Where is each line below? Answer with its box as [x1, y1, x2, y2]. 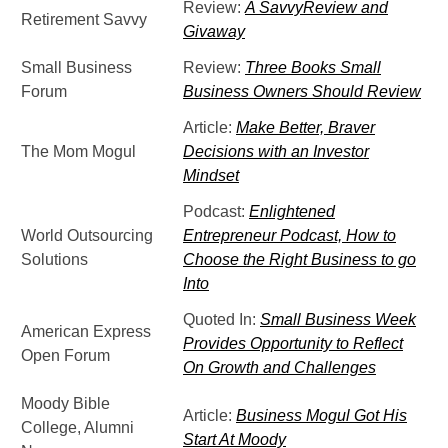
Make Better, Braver [236, 119, 375, 136]
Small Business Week [260, 311, 416, 328]
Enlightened [249, 203, 335, 220]
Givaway [183, 23, 245, 40]
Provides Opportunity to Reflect [183, 335, 403, 352]
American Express [21, 323, 151, 340]
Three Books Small [245, 59, 381, 76]
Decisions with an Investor [183, 143, 369, 160]
